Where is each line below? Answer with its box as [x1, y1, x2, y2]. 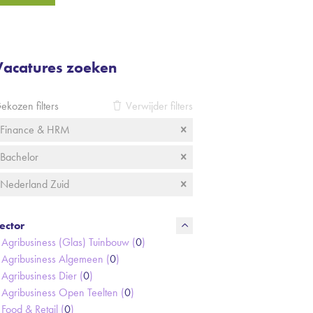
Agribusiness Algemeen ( [1, 252, 110, 266]
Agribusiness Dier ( [1, 268, 83, 283]
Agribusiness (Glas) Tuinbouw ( [1, 235, 136, 249]
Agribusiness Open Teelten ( [1, 285, 124, 300]
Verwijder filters [126, 99, 193, 113]
